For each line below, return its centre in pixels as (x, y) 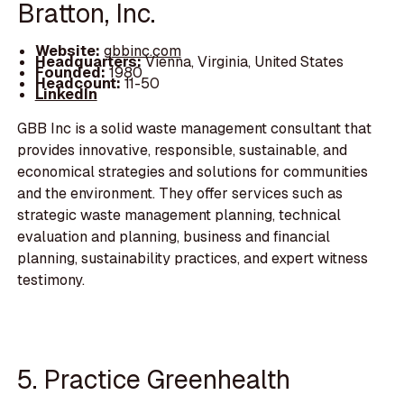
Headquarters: (90, 62)
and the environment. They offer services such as (180, 194)
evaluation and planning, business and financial (174, 237)
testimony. (51, 280)
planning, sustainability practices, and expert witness (193, 259)
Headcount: (78, 84)
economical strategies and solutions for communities (193, 172)
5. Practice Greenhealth (154, 379)
